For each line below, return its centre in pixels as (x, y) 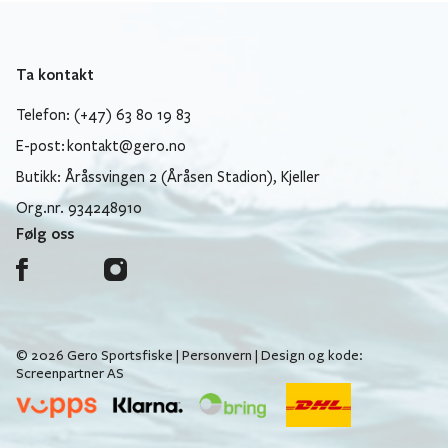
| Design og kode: (307, 355)
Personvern (217, 355)
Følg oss (45, 232)
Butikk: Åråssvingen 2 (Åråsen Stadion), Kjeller (168, 177)
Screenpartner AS (70, 373)
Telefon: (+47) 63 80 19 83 (103, 114)
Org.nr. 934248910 (79, 208)
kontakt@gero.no (126, 146)
